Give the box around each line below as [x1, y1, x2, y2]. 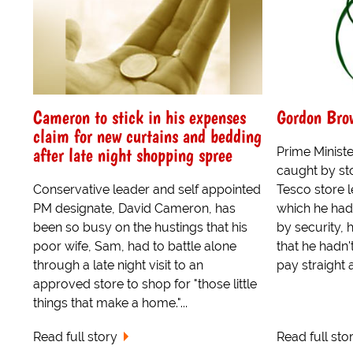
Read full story [33, 329, 117, 344]
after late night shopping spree [33, 143, 232, 166]
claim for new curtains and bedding [33, 124, 262, 147]
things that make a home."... [33, 295, 188, 310]
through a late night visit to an [33, 257, 203, 273]
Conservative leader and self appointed [33, 181, 261, 197]
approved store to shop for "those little [33, 276, 257, 292]
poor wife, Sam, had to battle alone [33, 238, 236, 254]
